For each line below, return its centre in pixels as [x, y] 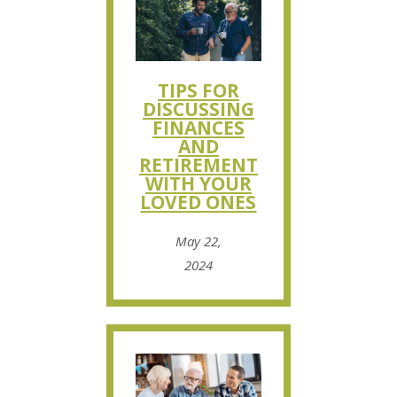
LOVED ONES [198, 202]
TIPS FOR [198, 91]
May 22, [198, 241]
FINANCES [198, 128]
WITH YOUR [198, 184]
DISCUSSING [198, 109]
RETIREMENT [198, 165]
